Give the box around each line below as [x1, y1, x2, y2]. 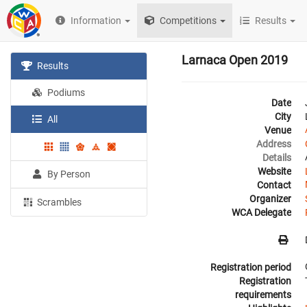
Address [256, 138, 291, 149]
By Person [45, 168, 91, 180]
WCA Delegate [232, 207, 291, 218]
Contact [257, 180, 291, 191]
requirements [235, 289, 291, 300]
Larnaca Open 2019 [182, 53, 288, 67]
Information [71, 15, 122, 26]
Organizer [249, 193, 291, 204]
